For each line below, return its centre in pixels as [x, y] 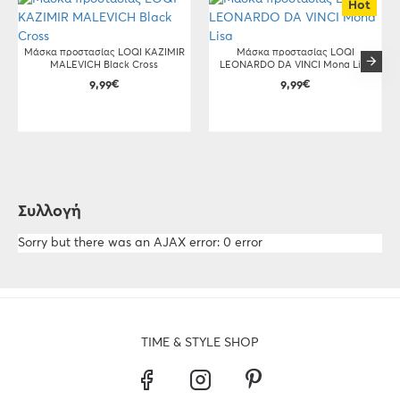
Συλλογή [50, 212]
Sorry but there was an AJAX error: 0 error [140, 243]
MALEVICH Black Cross [104, 65]
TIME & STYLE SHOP [200, 343]
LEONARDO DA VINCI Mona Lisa [295, 65]
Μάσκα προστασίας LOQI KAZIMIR [104, 52]
